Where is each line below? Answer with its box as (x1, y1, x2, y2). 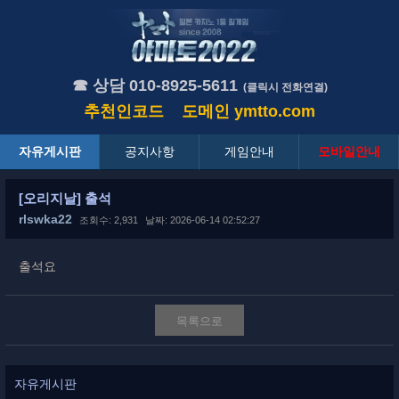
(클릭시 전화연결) (242, 81, 328, 94)
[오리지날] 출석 (19, 191, 111, 207)
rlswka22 (19, 212, 72, 227)
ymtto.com (234, 102, 315, 121)
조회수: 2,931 (79, 215, 138, 226)
